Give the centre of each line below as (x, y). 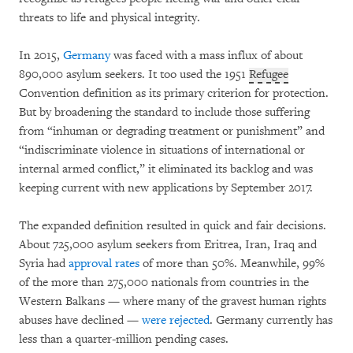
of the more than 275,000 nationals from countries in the (164, 283)
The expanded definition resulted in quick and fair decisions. (173, 226)
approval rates (104, 264)
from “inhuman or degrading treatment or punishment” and (172, 132)
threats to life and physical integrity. (110, 18)
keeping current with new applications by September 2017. (166, 188)
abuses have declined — (80, 321)
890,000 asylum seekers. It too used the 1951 (134, 75)
